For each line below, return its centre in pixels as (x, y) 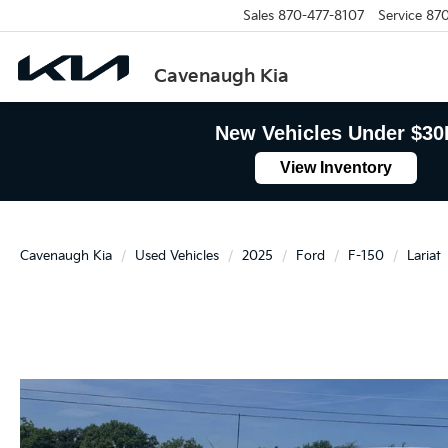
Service (399, 15)
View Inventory (336, 167)
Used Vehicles (177, 256)
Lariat (424, 256)
